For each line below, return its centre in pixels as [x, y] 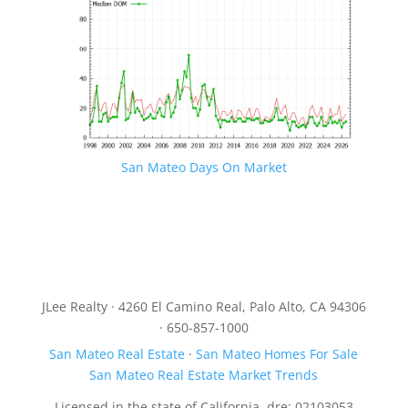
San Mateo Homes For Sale [277, 354]
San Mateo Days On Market [204, 168]
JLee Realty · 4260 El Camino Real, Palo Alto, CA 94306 [204, 307]
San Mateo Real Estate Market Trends [204, 375]
